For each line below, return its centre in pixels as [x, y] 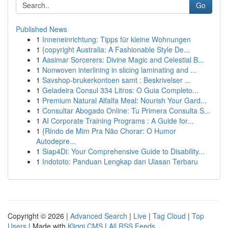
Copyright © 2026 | [39, 216]
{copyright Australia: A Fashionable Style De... [116, 49]
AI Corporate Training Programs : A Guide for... [118, 121]
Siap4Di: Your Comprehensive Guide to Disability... [123, 151]
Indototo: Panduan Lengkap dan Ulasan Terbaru [120, 161]
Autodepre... [56, 141]
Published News [41, 29]
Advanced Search [99, 216]
